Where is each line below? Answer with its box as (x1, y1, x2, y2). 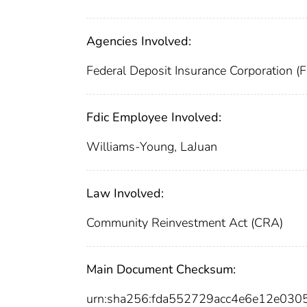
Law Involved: (86, 184, 164, 201)
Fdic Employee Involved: (86, 108, 221, 125)
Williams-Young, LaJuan (86, 138, 217, 155)
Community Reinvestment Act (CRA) (86, 214, 283, 231)
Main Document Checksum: (86, 260, 236, 278)
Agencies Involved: (86, 32, 191, 49)
